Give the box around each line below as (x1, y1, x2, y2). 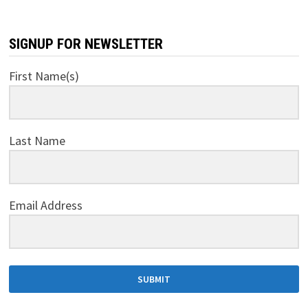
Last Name (8, 133, 65, 149)
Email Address (8, 197, 82, 214)
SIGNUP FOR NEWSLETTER (8, 36, 163, 53)
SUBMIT (137, 273, 170, 286)
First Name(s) (8, 68, 79, 85)
